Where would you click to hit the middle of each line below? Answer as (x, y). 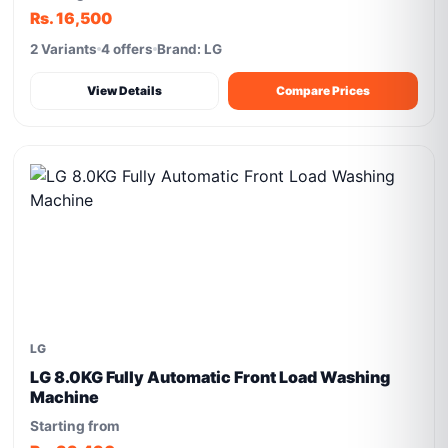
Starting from (75, 426)
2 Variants (64, 49)
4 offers (127, 49)
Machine (65, 397)
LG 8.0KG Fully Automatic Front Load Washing (210, 377)
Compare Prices (323, 90)
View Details (125, 90)
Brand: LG (190, 49)
